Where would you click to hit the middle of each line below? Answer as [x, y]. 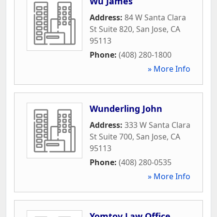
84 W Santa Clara [155, 17]
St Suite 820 [111, 29]
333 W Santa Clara [157, 125]
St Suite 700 [111, 136]
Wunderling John [126, 108]
